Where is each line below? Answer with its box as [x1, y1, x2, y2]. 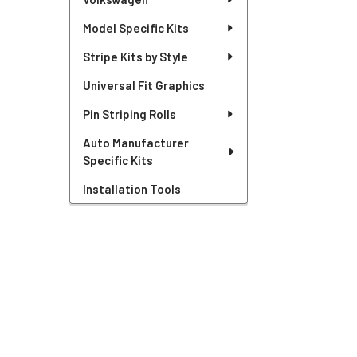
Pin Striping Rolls [82, 106, 176, 121]
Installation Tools [82, 181, 181, 196]
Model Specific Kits [82, 20, 189, 35]
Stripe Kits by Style [82, 49, 188, 64]
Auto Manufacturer [82, 135, 189, 150]
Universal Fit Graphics [82, 77, 205, 92]
